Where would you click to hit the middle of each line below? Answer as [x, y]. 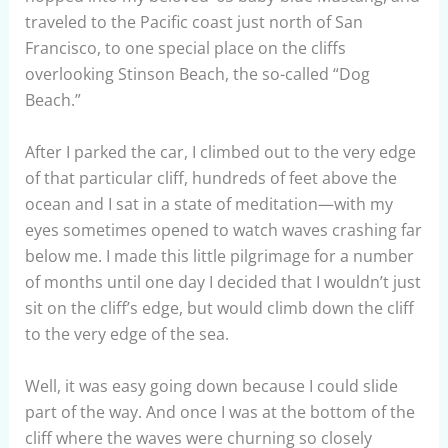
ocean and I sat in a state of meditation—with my [208, 203]
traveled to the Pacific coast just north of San [193, 22]
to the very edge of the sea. [126, 333]
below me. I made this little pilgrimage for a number [219, 255]
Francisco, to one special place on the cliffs [185, 48]
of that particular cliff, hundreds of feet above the [210, 177]
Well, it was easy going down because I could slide [211, 385]
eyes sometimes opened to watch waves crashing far [223, 229]
